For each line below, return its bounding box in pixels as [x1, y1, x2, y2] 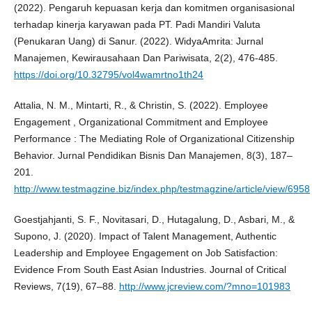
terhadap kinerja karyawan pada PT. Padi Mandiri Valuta [13, 18, 260, 30]
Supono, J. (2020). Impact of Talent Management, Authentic [13, 230, 276, 242]
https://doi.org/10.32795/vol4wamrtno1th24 [13, 68, 203, 80]
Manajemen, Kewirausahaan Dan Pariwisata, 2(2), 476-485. [13, 52, 278, 63]
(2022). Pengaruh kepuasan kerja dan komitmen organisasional [13, 1, 295, 13]
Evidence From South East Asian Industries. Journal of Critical [13, 263, 286, 275]
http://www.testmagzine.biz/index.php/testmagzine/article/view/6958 [13, 182, 310, 194]
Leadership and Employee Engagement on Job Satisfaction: [13, 247, 278, 258]
